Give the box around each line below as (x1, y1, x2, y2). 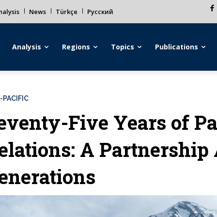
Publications (155, 42, 199, 51)
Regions (62, 42, 91, 51)
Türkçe (56, 7, 77, 16)
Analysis (12, 42, 42, 51)
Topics (111, 42, 135, 51)
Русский (87, 7, 113, 16)
